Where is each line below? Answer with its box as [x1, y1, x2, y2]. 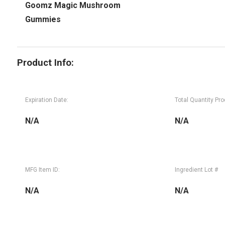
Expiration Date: [25, 96, 68, 103]
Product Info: [17, 57, 74, 68]
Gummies [25, 15, 61, 25]
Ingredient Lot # [174, 166, 218, 173]
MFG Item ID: [25, 166, 60, 173]
